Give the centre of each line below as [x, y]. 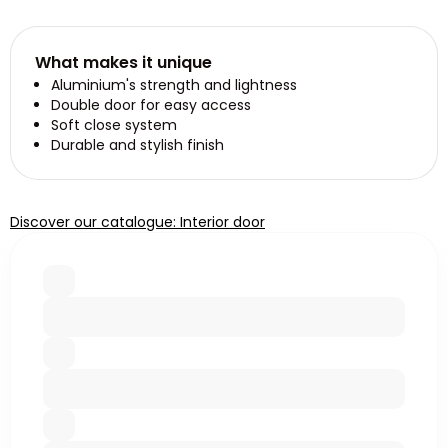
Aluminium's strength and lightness [174, 85]
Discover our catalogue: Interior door [137, 222]
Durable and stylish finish [137, 145]
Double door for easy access [151, 105]
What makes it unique [123, 62]
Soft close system [114, 125]
